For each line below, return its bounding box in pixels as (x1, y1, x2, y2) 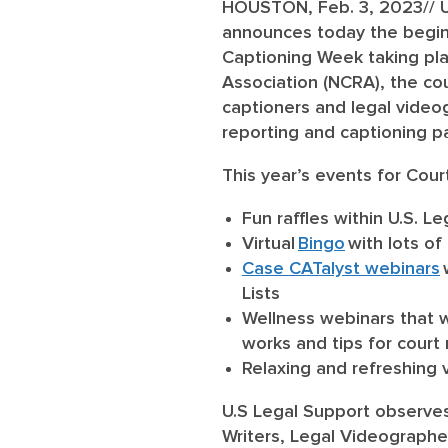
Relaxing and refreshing (242, 359, 442, 378)
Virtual (242, 234, 298, 253)
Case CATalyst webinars (242, 259, 440, 278)
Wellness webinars (242, 309, 395, 328)
